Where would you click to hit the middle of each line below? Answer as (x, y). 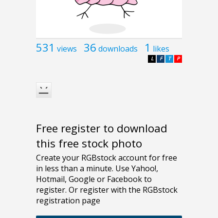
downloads (118, 48)
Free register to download (102, 128)
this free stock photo (89, 144)
